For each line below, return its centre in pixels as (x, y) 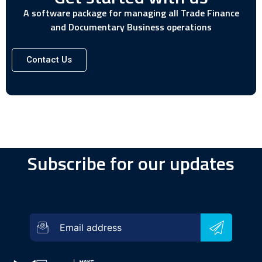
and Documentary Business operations (131, 27)
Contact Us (49, 60)
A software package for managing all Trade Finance (131, 13)
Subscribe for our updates (131, 163)
